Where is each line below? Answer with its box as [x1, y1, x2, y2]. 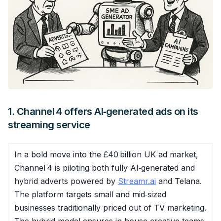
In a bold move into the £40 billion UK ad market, [14, 149, 198, 159]
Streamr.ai [118, 176, 156, 186]
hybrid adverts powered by [14, 176, 118, 186]
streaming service [8, 118, 90, 131]
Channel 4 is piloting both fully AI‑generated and [14, 162, 195, 173]
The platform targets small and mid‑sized [14, 189, 166, 199]
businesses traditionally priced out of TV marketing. [14, 202, 206, 213]
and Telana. [156, 176, 202, 186]
